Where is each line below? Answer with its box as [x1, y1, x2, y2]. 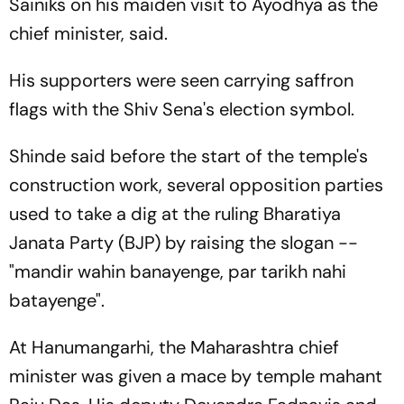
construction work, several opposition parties [9, 172, 383, 197]
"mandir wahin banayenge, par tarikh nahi [9, 259, 346, 283]
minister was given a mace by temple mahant [9, 363, 382, 388]
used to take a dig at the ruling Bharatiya [9, 201, 341, 225]
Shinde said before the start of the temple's [9, 143, 368, 168]
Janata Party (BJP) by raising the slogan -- [9, 230, 358, 254]
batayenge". [9, 288, 105, 312]
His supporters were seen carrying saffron [9, 68, 353, 92]
